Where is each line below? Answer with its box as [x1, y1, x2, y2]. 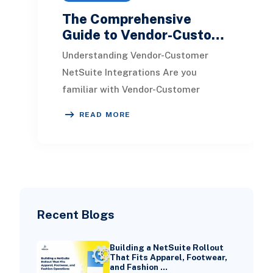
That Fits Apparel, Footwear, [109, 252, 227, 262]
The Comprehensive [62, 10, 191, 27]
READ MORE [79, 110, 131, 119]
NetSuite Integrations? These [62, 101, 195, 112]
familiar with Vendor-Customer [62, 83, 200, 94]
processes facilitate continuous [62, 118, 205, 129]
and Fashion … [109, 261, 168, 272]
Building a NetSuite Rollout [109, 242, 224, 252]
